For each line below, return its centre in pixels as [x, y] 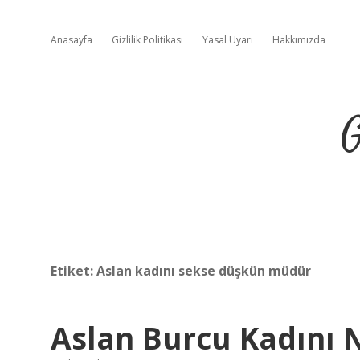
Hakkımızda [299, 40]
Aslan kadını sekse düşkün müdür [204, 271]
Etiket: [74, 271]
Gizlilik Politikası [147, 40]
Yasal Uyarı [228, 40]
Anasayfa [72, 40]
